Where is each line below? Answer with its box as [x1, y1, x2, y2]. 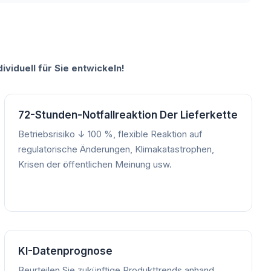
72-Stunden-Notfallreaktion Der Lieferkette [18, 108, 238, 121]
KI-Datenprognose [18, 244, 113, 257]
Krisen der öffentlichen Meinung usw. [18, 158, 172, 170]
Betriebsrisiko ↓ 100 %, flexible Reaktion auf [18, 128, 203, 140]
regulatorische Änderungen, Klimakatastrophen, [18, 143, 214, 155]
